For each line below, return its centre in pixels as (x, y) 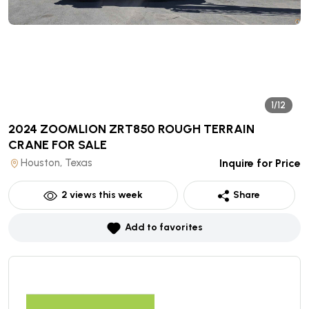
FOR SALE (79, 145)
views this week (105, 195)
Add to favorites (163, 227)
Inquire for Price (260, 163)
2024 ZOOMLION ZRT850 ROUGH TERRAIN (131, 129)
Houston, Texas (57, 163)
